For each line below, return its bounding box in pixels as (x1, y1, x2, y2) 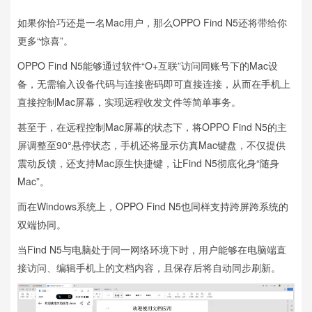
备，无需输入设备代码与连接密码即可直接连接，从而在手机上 (17, 76, 290, 91)
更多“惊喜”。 (17, 33, 73, 47)
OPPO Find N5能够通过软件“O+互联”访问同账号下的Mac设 (17, 58, 278, 72)
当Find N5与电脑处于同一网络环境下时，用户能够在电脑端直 (17, 242, 286, 256)
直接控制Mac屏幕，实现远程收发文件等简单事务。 (17, 94, 241, 109)
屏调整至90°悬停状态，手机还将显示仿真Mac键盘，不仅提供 (17, 137, 286, 152)
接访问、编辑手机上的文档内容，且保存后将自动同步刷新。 (17, 260, 281, 274)
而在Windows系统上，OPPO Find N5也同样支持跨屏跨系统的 (17, 198, 288, 213)
